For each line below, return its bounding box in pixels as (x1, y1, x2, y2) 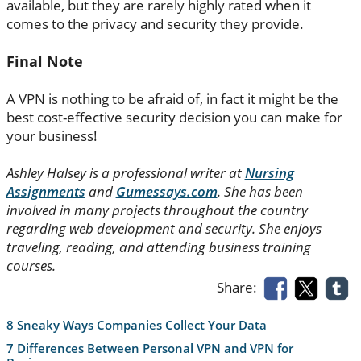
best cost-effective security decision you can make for (6, 107, 342, 127)
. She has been (217, 181, 303, 201)
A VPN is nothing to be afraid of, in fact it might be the (6, 89, 338, 108)
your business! (6, 126, 98, 145)
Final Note (6, 51, 83, 71)
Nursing (244, 163, 294, 182)
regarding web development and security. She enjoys (6, 218, 322, 238)
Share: (217, 277, 264, 297)
